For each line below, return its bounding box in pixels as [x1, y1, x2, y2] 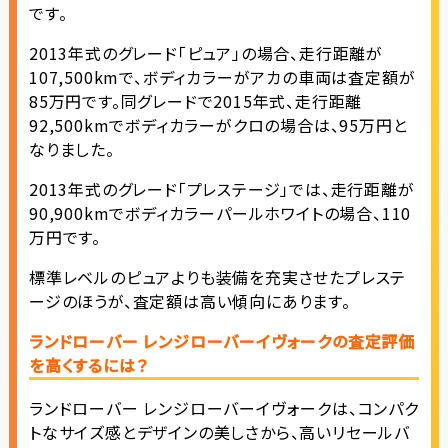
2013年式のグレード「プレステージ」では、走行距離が [28, 177, 415, 202]
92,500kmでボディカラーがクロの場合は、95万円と [28, 113, 408, 138]
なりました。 [28, 137, 115, 162]
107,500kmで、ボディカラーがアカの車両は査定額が [28, 65, 416, 90]
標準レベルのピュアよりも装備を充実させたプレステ [28, 265, 407, 290]
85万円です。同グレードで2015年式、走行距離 [28, 89, 363, 114]
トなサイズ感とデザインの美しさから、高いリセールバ [28, 420, 410, 445]
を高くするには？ [28, 353, 148, 378]
